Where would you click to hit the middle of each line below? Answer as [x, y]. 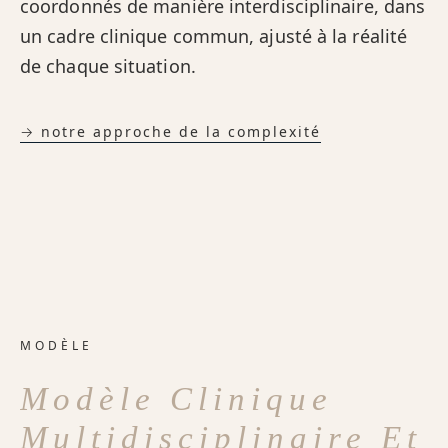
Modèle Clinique [176, 399]
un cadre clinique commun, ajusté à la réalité [214, 36]
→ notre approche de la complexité [170, 132]
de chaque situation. [108, 66]
